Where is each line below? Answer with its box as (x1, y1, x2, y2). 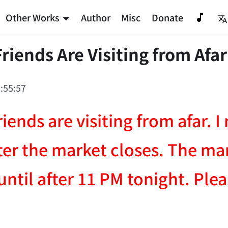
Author (80, 10, 110, 24)
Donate (151, 10, 183, 24)
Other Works (6, 10, 60, 24)
